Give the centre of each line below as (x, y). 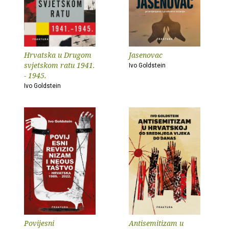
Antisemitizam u (156, 223)
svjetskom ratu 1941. (60, 65)
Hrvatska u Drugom (58, 55)
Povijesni (39, 223)
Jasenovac (146, 55)
